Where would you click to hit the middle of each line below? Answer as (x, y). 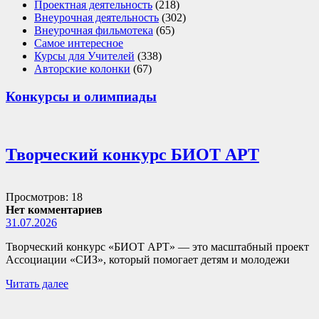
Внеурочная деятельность (96, 18)
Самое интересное (79, 43)
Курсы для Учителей (84, 56)
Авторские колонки (82, 69)
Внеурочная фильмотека (94, 31)
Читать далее (37, 284)
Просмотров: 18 (44, 197)
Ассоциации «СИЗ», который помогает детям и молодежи (148, 260)
